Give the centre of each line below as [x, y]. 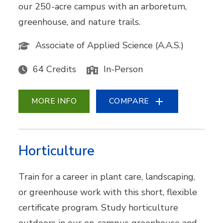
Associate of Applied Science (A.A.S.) [110, 45]
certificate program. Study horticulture [99, 208]
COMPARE [129, 101]
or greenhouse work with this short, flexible [108, 192]
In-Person [123, 69]
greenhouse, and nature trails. [80, 22]
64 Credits [55, 69]
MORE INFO [54, 101]
